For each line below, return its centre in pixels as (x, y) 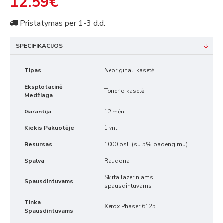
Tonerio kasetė (124, 91)
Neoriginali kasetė (129, 70)
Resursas (38, 144)
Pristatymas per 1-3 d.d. (61, 23)
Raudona (117, 161)
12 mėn (114, 111)
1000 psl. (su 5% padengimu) (146, 144)
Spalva (34, 161)
